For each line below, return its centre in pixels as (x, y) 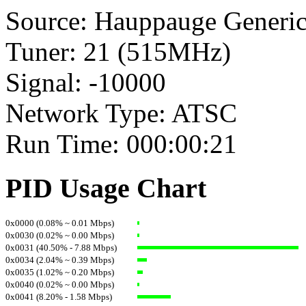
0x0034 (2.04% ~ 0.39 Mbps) (60, 260)
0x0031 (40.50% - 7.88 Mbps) (61, 247)
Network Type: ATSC (121, 113)
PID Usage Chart (106, 189)
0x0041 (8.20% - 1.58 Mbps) (59, 296)
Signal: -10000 (86, 83)
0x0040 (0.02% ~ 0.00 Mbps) (60, 284)
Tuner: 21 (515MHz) (118, 52)
